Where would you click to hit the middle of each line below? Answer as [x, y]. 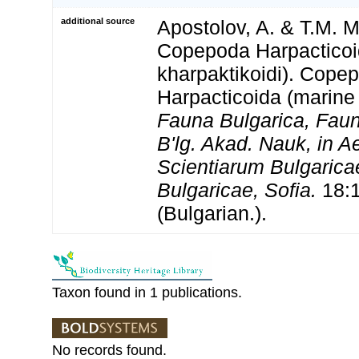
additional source [98, 20]
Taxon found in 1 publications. [147, 292]
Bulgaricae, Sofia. [237, 190]
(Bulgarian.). [212, 213]
